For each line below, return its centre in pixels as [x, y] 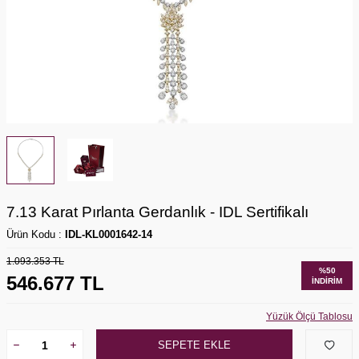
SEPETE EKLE [195, 345]
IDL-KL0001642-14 [109, 234]
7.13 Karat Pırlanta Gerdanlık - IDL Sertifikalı [157, 212]
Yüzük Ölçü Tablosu [309, 316]
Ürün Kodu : [36, 234]
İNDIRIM [327, 280]
